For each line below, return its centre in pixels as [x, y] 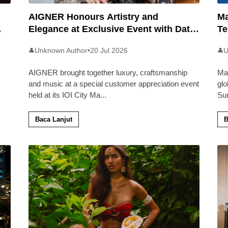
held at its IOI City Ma [64, 95]
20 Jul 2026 [109, 50]
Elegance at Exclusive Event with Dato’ [113, 29]
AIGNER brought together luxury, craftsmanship [108, 73]
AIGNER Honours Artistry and [93, 17]
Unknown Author [61, 50]
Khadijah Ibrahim [65, 41]
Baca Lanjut [53, 119]
